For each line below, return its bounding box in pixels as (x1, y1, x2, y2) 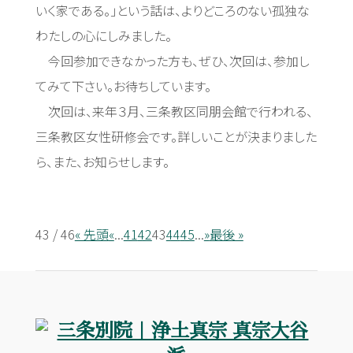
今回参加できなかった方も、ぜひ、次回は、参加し (35, 51, 310, 70)
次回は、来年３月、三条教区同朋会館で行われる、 (35, 102, 313, 121)
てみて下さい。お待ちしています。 (35, 76, 211, 95)
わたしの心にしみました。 (35, 26, 172, 45)
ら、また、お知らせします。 (35, 152, 169, 171)
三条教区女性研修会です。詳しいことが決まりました (35, 127, 317, 146)
